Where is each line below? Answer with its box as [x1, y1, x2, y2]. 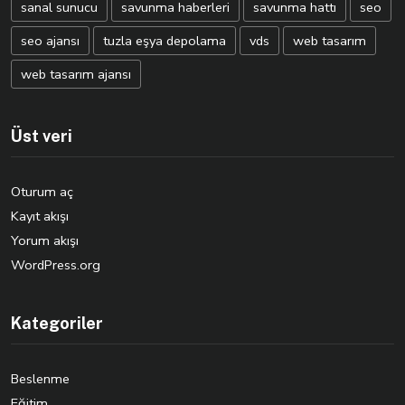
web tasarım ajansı [21, 65, 131, 83]
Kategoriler [11, 314, 103, 333]
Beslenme [11, 370, 70, 388]
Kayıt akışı [11, 207, 69, 225]
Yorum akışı [11, 231, 79, 250]
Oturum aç [11, 183, 73, 201]
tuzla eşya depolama [103, 32, 226, 50]
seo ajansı [21, 32, 80, 50]
